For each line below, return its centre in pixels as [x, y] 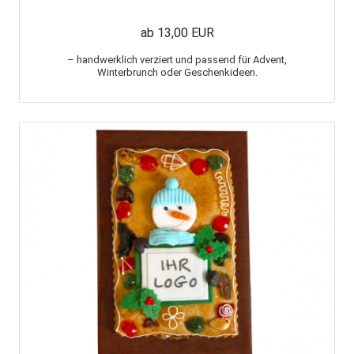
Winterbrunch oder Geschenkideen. [177, 72]
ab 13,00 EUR [177, 32]
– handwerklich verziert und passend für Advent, [177, 59]
